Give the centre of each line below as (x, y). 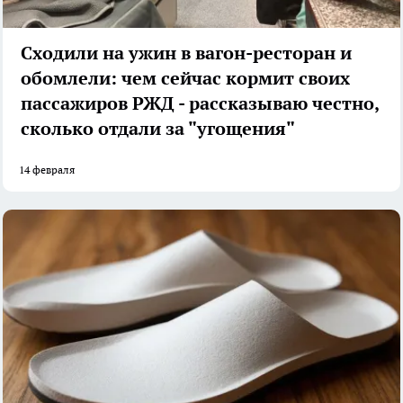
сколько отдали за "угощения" (158, 128)
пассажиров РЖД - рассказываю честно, (200, 103)
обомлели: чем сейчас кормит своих (185, 78)
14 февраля (47, 169)
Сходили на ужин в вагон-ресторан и (186, 53)
